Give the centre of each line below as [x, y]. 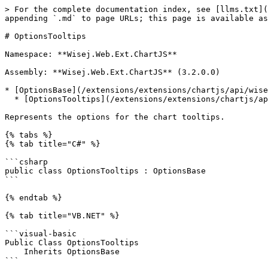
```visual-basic [41, 234]
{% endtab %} [33, 198]
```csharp [26, 162]
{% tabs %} [29, 135]
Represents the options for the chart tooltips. [115, 117]
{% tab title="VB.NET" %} [62, 216]
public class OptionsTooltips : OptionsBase [105, 171]
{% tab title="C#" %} [53, 144]
